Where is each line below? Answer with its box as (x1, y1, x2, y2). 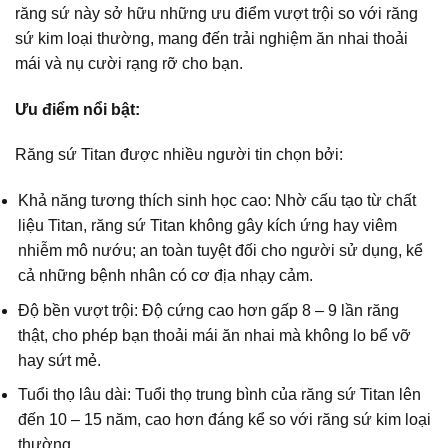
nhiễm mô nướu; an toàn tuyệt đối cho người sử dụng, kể (18, 242, 424, 260)
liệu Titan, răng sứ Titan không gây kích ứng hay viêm (18, 217, 398, 235)
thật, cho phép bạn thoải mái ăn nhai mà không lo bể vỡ (18, 326, 412, 344)
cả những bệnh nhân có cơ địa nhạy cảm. (18, 267, 314, 285)
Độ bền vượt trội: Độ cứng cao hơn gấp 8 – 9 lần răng (18, 301, 400, 319)
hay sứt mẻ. (18, 351, 102, 369)
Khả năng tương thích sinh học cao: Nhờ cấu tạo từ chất (18, 192, 417, 210)
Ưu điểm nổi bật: (15, 100, 140, 118)
